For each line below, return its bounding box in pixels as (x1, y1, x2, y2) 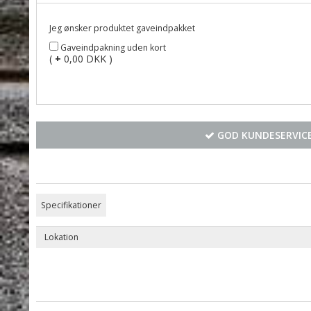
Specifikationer (41, 199, 102, 211)
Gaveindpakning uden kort (60, 41, 166, 53)
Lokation (44, 230, 79, 243)
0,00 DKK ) (61, 51, 112, 65)
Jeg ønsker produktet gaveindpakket (49, 22, 195, 35)
